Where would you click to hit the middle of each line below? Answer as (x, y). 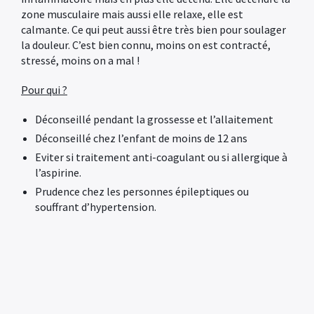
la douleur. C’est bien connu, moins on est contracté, (146, 45)
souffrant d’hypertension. (96, 207)
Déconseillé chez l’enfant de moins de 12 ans (141, 138)
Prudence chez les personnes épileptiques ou (142, 191)
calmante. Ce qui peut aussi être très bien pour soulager (153, 29)
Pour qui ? (44, 90)
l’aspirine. (58, 172)
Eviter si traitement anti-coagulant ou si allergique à (161, 157)
